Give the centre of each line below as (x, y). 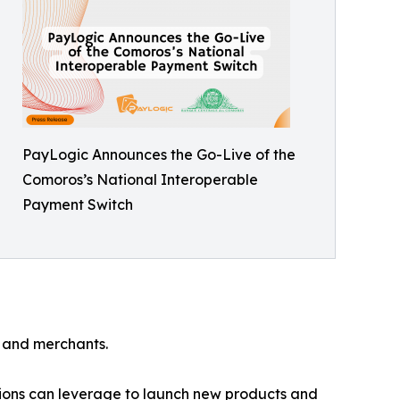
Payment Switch (78, 205)
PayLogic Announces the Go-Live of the (159, 155)
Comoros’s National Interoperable (140, 180)
